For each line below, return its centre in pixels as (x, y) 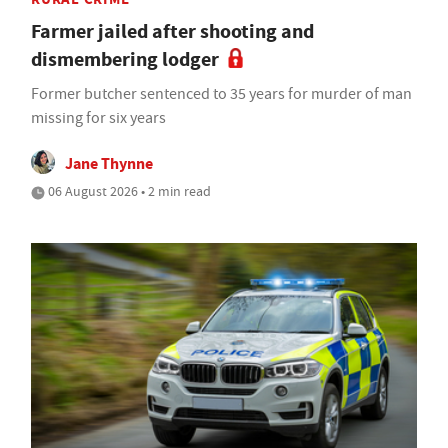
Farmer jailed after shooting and (172, 32)
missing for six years (98, 118)
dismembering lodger (125, 60)
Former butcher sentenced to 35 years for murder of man (221, 94)
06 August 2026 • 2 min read (128, 191)
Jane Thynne (109, 164)
